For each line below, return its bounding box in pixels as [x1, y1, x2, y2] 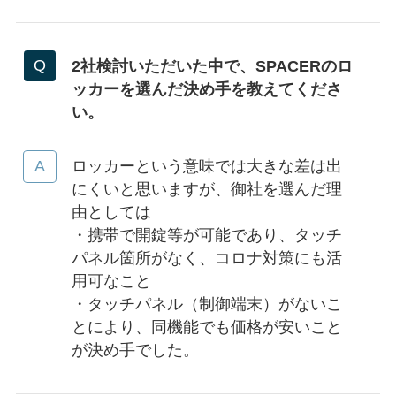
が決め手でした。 [71, 341, 199, 360]
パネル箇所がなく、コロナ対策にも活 [71, 249, 342, 268]
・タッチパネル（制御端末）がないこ [71, 295, 342, 314]
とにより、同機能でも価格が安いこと [71, 318, 342, 337]
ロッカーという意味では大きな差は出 [71, 157, 342, 176]
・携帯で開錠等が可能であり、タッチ [71, 226, 342, 245]
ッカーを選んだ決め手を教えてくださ [71, 80, 342, 98]
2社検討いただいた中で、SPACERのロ [71, 57, 353, 75]
